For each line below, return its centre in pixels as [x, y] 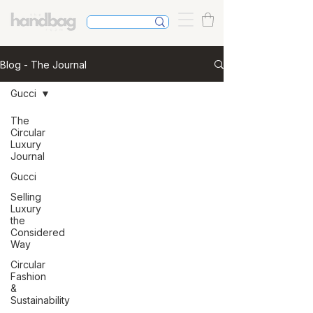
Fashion [28, 277]
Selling [26, 197]
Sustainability [40, 300]
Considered [38, 233]
